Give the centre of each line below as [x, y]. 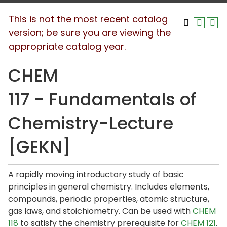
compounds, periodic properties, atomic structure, [109, 199]
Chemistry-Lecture [91, 123]
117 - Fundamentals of [102, 99]
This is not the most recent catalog [88, 19]
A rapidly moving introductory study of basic [96, 175]
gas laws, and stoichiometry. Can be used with [100, 211]
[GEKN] [40, 147]
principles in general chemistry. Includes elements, [109, 187]
